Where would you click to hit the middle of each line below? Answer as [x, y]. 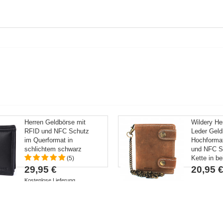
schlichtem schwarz [53, 149]
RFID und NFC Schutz [57, 131]
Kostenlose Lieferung [50, 180]
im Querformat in [49, 140]
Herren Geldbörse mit [55, 122]
